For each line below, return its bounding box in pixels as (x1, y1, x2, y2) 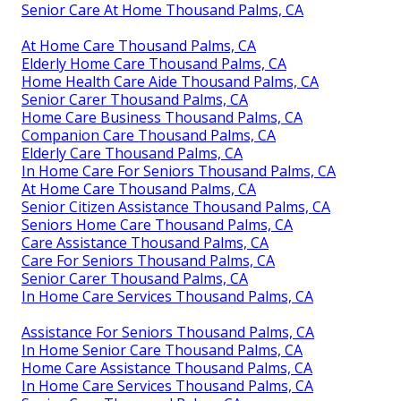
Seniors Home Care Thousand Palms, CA (21, 215, 293, 235)
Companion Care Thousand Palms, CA (21, 125, 276, 146)
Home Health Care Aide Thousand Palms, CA (21, 72, 319, 92)
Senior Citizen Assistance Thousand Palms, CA (21, 197, 330, 218)
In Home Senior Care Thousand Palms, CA (21, 340, 303, 361)
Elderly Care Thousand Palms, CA (21, 143, 243, 164)
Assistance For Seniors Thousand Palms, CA (21, 322, 314, 343)
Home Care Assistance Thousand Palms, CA (21, 358, 312, 379)
